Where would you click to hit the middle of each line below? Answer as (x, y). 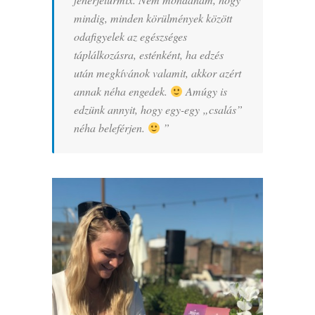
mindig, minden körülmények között (153, 18)
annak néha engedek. (122, 91)
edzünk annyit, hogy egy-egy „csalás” (158, 110)
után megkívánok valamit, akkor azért (157, 73)
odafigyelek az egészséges (130, 37)
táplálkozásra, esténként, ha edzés (149, 55)
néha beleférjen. (111, 128)
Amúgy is (205, 91)
